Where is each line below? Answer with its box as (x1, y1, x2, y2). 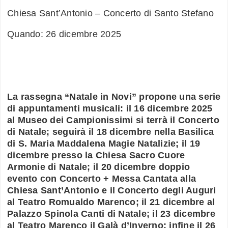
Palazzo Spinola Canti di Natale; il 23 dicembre (7, 209, 215, 219)
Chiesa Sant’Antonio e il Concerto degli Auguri (7, 185, 216, 196)
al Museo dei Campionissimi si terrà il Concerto (7, 115, 219, 126)
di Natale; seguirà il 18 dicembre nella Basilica (7, 127, 214, 137)
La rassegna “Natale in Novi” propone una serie (7, 92, 221, 102)
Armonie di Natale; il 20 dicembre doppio (7, 162, 190, 173)
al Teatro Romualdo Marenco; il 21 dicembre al (7, 197, 215, 208)
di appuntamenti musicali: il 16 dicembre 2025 (7, 103, 213, 114)
